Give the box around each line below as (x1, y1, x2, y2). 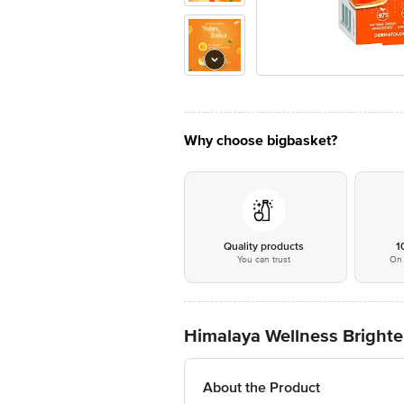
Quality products (223, 240, 304, 253)
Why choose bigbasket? (184, 132, 337, 150)
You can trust (236, 254, 290, 265)
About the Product (203, 379, 320, 397)
